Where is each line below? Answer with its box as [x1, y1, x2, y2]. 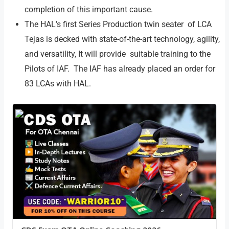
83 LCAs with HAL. [25, 79, 91, 89]
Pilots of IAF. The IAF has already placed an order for [25, 64, 215, 74]
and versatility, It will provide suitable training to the [25, 49, 211, 59]
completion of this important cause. [25, 5, 153, 15]
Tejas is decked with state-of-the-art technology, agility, [25, 34, 220, 44]
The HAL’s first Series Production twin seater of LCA [25, 19, 212, 30]
